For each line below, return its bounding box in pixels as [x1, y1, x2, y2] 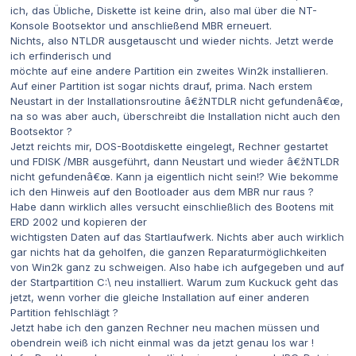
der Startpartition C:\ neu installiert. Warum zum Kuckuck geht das [10, 275, 339, 288]
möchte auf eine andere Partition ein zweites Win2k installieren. [10, 64, 328, 77]
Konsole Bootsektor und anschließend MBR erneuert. [10, 18, 272, 32]
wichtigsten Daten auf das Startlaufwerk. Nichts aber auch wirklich [10, 230, 344, 243]
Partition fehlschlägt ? [10, 305, 118, 319]
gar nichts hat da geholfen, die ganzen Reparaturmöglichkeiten [10, 245, 327, 258]
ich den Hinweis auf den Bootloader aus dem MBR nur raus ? [10, 184, 314, 198]
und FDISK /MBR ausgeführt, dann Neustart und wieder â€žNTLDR [10, 154, 339, 168]
